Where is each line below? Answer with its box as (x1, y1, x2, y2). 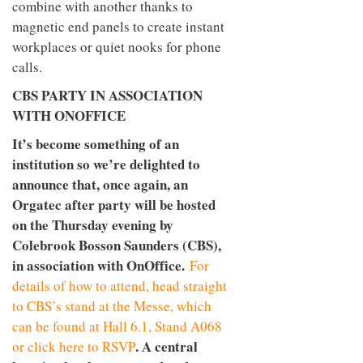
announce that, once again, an (12, 173, 188, 194)
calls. (12, 57, 42, 76)
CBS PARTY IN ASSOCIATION (12, 84, 203, 105)
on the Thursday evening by (12, 214, 173, 235)
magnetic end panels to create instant (12, 16, 224, 36)
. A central (135, 335, 198, 357)
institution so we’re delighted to (12, 153, 200, 174)
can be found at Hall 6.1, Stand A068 (12, 316, 222, 335)
